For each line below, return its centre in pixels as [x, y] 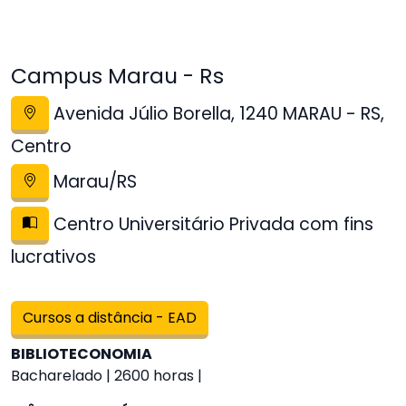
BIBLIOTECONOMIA [82, 354]
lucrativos [53, 257]
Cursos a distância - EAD [110, 318]
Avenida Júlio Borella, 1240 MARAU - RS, [217, 114]
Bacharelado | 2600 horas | [106, 376]
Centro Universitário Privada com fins [211, 225]
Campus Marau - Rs [117, 76]
